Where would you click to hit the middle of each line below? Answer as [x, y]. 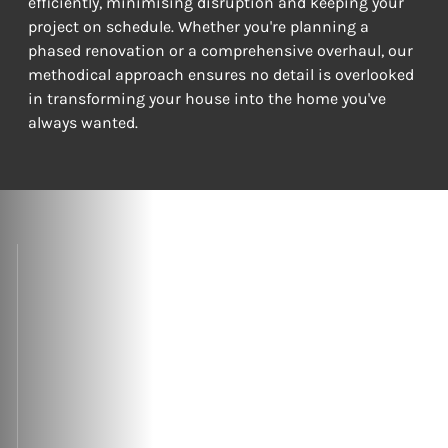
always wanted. [82, 122]
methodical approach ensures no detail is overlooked [222, 74]
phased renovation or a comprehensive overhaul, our [222, 50]
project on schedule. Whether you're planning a [200, 26]
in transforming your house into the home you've [208, 98]
